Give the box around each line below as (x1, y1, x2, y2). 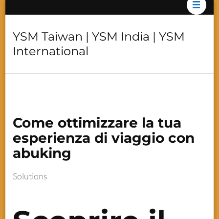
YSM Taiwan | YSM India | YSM (13, 29, 185, 44)
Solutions (13, 170, 48, 181)
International (13, 44, 89, 58)
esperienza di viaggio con (13, 130, 195, 146)
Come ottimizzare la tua (13, 114, 182, 131)
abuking (13, 145, 72, 161)
